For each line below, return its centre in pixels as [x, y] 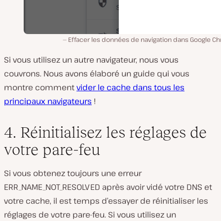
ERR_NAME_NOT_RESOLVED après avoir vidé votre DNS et [108, 187]
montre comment [40, 88]
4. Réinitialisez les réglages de [105, 132]
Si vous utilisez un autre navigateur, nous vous [91, 60]
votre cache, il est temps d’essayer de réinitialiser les [106, 201]
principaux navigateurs [48, 101]
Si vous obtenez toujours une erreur [73, 173]
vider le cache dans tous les [130, 88]
